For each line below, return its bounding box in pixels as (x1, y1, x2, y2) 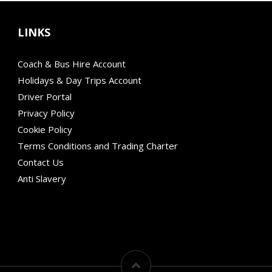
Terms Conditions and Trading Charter (18, 139, 178, 152)
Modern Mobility (18, 188, 86, 201)
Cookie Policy (18, 123, 72, 135)
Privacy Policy (18, 106, 75, 119)
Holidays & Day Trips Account (18, 73, 141, 86)
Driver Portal (18, 90, 72, 103)
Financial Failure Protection (18, 205, 128, 217)
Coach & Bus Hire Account (18, 57, 126, 70)
